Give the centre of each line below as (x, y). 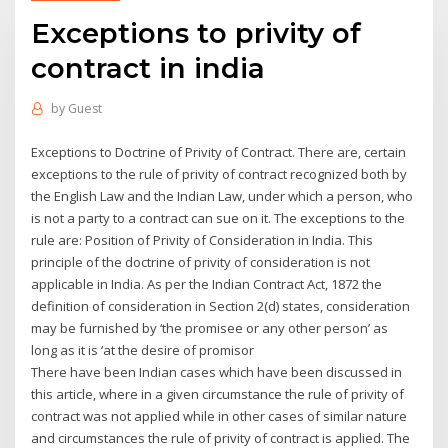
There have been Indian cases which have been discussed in (217, 371)
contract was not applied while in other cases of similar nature (219, 415)
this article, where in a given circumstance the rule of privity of (218, 393)
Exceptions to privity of (196, 32)
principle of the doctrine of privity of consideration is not (201, 261)
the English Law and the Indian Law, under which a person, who (222, 195)
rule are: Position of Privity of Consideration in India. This (202, 239)
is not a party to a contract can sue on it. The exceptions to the (218, 217)
